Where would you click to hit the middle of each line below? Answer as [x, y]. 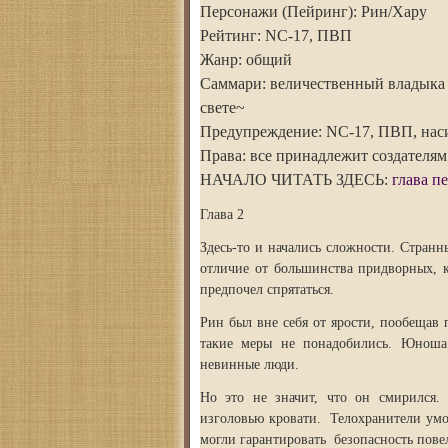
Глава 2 [222, 214]
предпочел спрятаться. [267, 289]
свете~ [222, 107]
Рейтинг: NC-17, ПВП [276, 35]
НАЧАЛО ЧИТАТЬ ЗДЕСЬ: [296, 179]
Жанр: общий [246, 59]
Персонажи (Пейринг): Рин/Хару [313, 11]
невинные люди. [249, 364]
